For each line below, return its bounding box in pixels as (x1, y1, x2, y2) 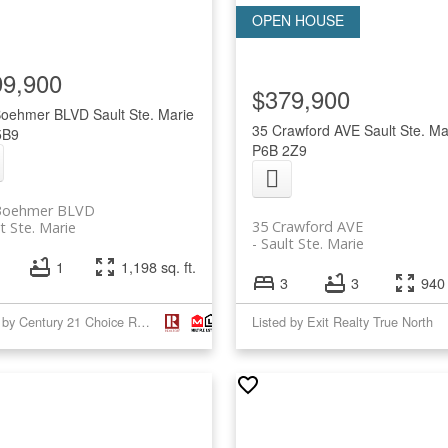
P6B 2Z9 (251, 139, 307, 160)
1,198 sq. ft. (120, 256, 196, 278)
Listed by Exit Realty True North (251, 312, 433, 332)
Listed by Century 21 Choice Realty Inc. (136, 312, 150, 332)
